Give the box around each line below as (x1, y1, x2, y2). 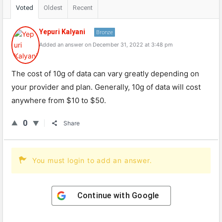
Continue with (77, 191, 132, 200)
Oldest (44, 4, 62, 11)
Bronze (96, 28, 113, 36)
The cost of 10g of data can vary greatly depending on (11, 69, 199, 78)
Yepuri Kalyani (39, 28, 85, 36)
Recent (73, 4, 93, 11)
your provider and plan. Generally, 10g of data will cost (11, 82, 201, 92)
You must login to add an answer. (32, 156, 152, 165)
